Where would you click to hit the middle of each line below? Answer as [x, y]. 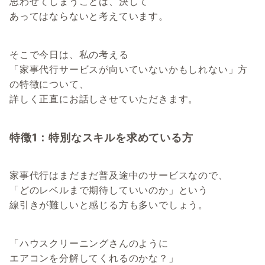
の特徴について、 [49, 84]
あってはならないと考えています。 [89, 16]
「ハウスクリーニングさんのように [89, 243]
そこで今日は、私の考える [69, 55]
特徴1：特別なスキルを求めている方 [101, 138]
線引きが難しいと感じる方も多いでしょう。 [109, 205]
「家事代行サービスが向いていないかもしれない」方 [129, 70]
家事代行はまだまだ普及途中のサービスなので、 [119, 175]
